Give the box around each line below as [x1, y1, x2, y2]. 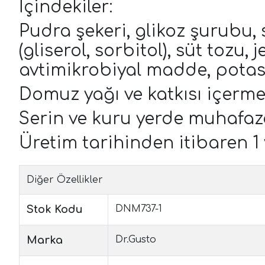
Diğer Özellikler [27, 174, 103, 185]
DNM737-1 [115, 203, 162, 214]
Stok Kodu [27, 203, 83, 215]
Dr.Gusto [115, 234, 156, 245]
